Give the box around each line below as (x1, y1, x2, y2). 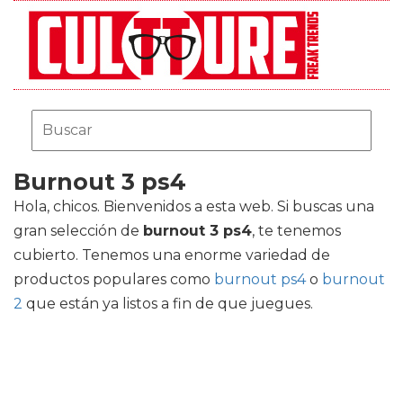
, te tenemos (252, 222, 341, 239)
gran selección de (13, 222, 143, 239)
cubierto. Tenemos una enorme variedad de (13, 246, 330, 264)
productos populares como (13, 271, 214, 288)
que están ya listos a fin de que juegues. (22, 295, 313, 312)
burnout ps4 (214, 271, 306, 288)
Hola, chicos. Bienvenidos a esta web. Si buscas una (13, 198, 374, 215)
